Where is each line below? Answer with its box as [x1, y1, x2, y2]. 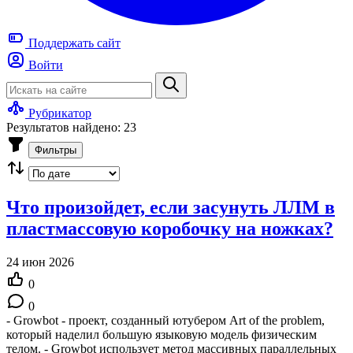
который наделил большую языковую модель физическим [6, 327, 317, 341]
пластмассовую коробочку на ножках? [6, 217, 333, 239]
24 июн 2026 [6, 255, 74, 269]
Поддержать [25, 36, 97, 50]
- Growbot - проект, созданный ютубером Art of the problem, [6, 313, 325, 327]
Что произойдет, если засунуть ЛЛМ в [6, 196, 335, 217]
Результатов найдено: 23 [6, 121, 136, 134]
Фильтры [35, 144, 76, 156]
